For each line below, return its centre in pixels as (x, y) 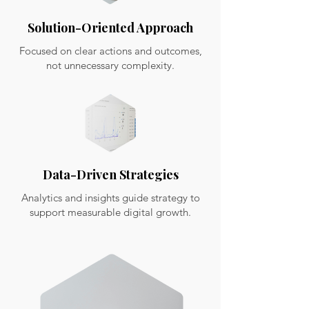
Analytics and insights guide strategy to (110, 198)
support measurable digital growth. (110, 212)
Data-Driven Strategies (110, 175)
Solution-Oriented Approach (110, 28)
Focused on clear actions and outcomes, (110, 51)
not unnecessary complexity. (110, 65)
